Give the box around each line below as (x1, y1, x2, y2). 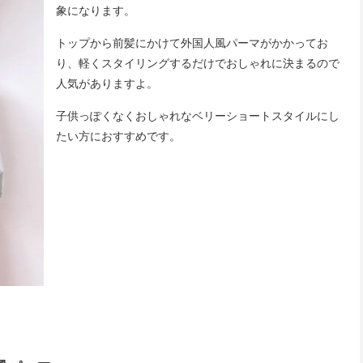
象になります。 (56, 4, 135, 18)
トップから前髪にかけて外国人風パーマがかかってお (56, 36, 328, 50)
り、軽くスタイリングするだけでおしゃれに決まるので (56, 57, 340, 70)
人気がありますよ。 (56, 77, 158, 91)
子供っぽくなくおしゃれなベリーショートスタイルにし (56, 109, 340, 123)
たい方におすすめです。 (56, 130, 181, 143)
